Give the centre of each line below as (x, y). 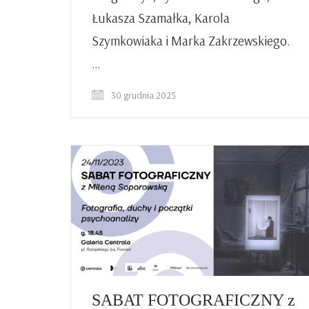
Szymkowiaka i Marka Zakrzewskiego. (191, 40)
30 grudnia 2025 (142, 95)
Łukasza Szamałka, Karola (161, 18)
